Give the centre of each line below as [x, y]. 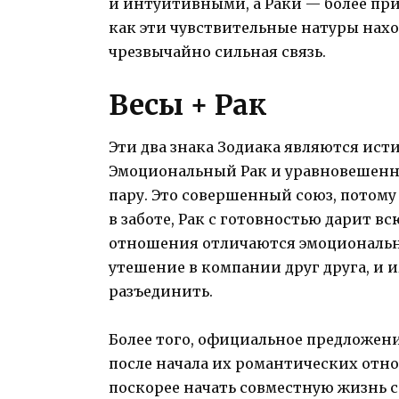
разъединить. [161, 291]
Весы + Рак [188, 104]
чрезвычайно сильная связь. [217, 51]
